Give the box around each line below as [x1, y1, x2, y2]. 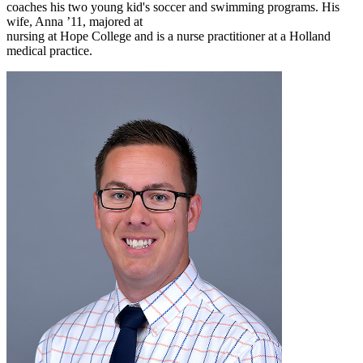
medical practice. [6, 44, 92, 58]
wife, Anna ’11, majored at [6, 15, 143, 29]
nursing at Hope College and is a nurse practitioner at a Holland [6, 29, 331, 44]
